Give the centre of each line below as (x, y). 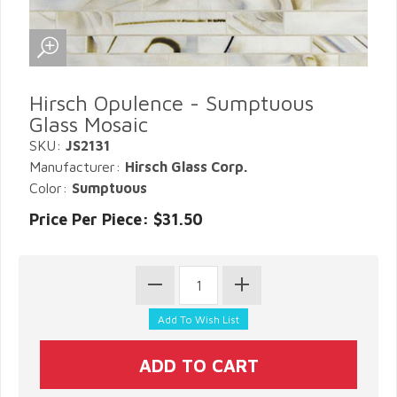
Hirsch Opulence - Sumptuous (171, 103)
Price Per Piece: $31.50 (116, 219)
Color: (51, 188)
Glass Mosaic (89, 124)
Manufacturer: (77, 167)
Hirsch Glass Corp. (186, 167)
